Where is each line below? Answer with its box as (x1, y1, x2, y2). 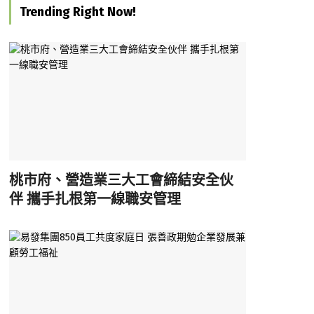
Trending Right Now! (19, 4, 136, 20)
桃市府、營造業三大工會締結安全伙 (8, 171, 233, 189)
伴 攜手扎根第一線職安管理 (8, 190, 181, 207)
